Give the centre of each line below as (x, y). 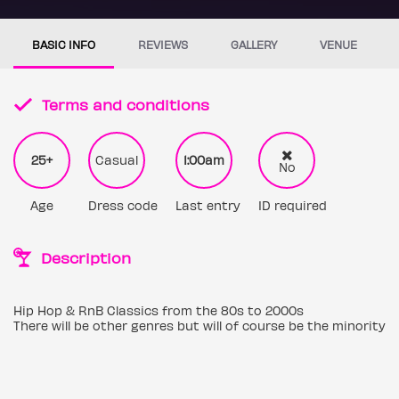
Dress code (123, 205)
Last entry (208, 205)
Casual (117, 160)
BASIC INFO (64, 44)
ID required (293, 205)
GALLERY (254, 44)
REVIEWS (163, 44)
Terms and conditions (123, 104)
